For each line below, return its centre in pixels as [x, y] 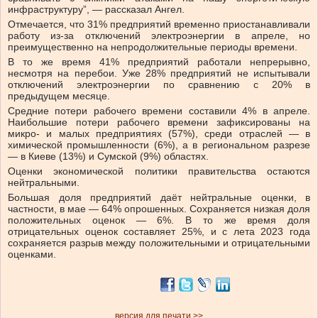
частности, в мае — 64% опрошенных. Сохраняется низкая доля [159, 209]
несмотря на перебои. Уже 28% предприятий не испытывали [159, 73]
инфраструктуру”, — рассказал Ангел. [96, 10]
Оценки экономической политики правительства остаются [159, 171]
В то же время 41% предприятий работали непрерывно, [159, 62]
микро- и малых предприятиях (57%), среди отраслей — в [159, 134]
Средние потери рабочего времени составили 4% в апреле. [159, 111]
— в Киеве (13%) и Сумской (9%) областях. [108, 157]
